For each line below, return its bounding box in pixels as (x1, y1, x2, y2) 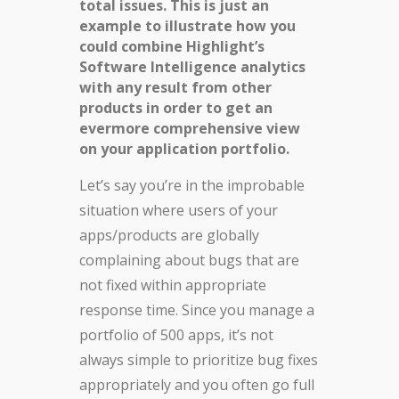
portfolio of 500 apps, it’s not (79, 325, 273, 346)
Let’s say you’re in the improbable (79, 175, 305, 196)
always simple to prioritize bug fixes (79, 350, 318, 370)
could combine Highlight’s (79, 37, 265, 57)
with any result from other (79, 77, 272, 98)
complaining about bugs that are (79, 250, 299, 271)
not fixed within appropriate (79, 275, 266, 296)
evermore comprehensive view (79, 118, 300, 139)
